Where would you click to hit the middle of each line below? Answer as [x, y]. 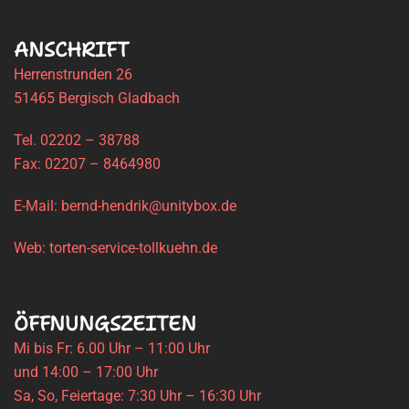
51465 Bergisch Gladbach [97, 98]
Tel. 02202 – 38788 [77, 140]
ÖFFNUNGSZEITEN [105, 323]
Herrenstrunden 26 [73, 74]
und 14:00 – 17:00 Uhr [86, 372]
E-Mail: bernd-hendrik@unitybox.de [125, 205]
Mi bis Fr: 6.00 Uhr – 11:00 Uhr [112, 348]
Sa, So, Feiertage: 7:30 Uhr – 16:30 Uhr [137, 395]
